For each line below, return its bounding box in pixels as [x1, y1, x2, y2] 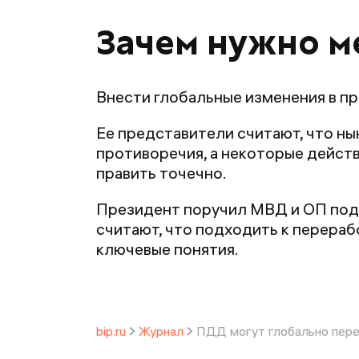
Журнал [139, 323, 184, 339]
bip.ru [96, 323, 126, 339]
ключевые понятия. [96, 239, 239, 259]
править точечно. [96, 163, 227, 183]
